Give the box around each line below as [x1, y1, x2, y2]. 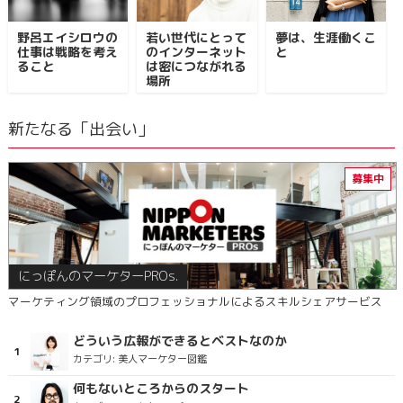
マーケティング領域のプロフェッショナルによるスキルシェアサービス [7, 293, 382, 309]
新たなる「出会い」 [7, 118, 154, 140]
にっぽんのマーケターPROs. [17, 267, 178, 285]
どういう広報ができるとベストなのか [72, 332, 287, 349]
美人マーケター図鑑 [117, 352, 207, 366]
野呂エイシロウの [16, 29, 118, 46]
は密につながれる [146, 58, 247, 75]
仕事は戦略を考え [16, 43, 118, 60]
